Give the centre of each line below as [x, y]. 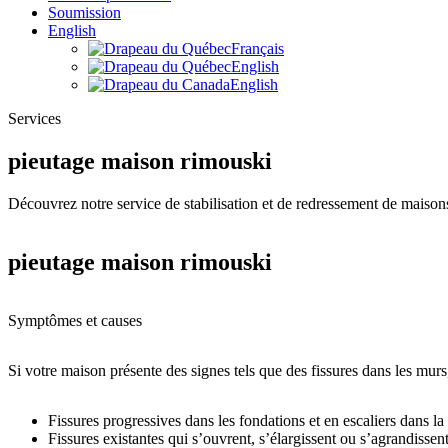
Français [257, 48]
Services [34, 118]
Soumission [84, 12]
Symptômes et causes [75, 320]
